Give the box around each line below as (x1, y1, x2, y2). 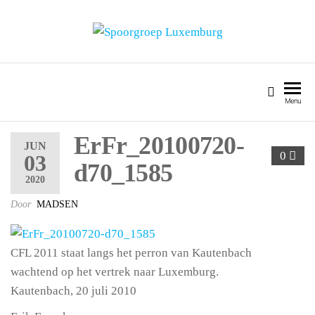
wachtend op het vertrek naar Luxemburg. (11, 265, 219, 279)
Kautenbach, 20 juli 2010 (11, 284, 136, 298)
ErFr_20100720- (74, 131, 244, 160)
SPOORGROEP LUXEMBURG (21, 41, 293, 63)
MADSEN (37, 198, 78, 210)
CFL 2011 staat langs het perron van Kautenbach (11, 246, 252, 260)
